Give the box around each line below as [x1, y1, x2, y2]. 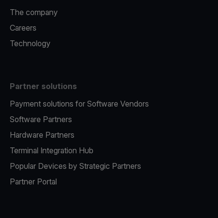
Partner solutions [10, 81, 77, 91]
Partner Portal [10, 177, 57, 186]
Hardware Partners [10, 130, 74, 140]
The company [10, 7, 58, 17]
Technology [10, 38, 51, 48]
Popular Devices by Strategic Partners [10, 161, 141, 171]
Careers [10, 23, 36, 33]
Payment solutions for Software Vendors [10, 99, 149, 109]
